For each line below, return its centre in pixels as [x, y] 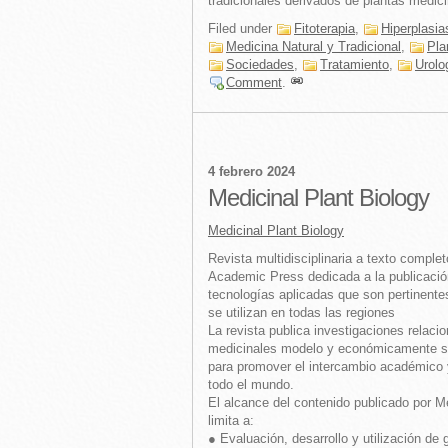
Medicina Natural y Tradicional [313, 46]
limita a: [231, 420]
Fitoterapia [324, 28]
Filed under [242, 28]
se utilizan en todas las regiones [301, 312]
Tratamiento [354, 64]
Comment [254, 82]
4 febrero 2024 [251, 171]
